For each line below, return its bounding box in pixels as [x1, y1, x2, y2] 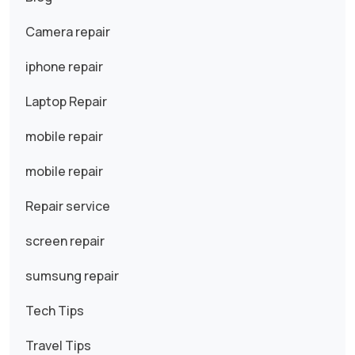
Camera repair [25, 23, 110, 41]
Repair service [25, 197, 110, 216]
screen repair [25, 232, 105, 250]
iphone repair [25, 58, 103, 76]
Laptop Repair [25, 93, 107, 111]
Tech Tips [25, 302, 84, 320]
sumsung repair [25, 267, 119, 285]
